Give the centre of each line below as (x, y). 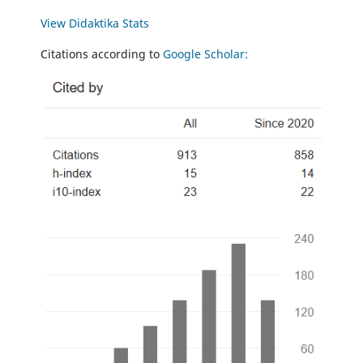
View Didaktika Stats (95, 23)
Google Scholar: (206, 54)
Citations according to (102, 54)
